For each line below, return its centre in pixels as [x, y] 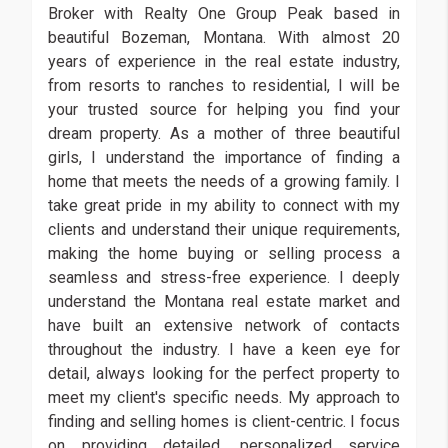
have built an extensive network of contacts [224, 325]
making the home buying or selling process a [224, 253]
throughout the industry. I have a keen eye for [224, 349]
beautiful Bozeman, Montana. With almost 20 [224, 37]
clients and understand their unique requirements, [224, 229]
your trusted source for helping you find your [224, 109]
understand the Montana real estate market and [224, 301]
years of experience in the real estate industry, [224, 61]
